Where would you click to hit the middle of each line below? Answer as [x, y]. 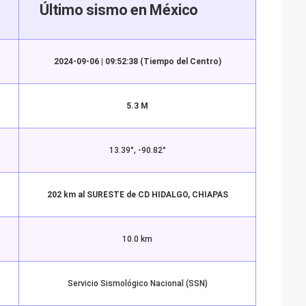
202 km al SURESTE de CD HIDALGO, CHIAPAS [137, 194]
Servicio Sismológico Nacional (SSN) [137, 283]
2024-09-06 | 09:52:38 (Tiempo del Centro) [137, 61]
